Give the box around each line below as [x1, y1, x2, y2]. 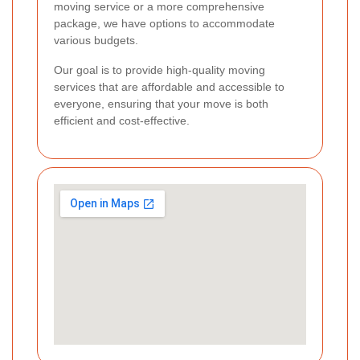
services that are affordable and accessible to [54, 80, 284, 94]
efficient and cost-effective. [54, 114, 190, 128]
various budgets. [54, 34, 138, 47]
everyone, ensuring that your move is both [54, 97, 268, 111]
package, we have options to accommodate [54, 17, 275, 31]
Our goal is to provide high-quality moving [54, 63, 265, 77]
